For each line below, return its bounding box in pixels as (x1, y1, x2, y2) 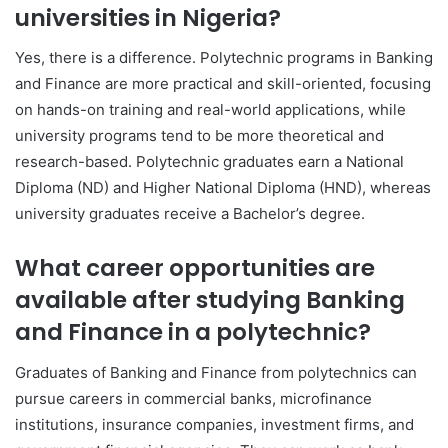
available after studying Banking (15, 284, 405, 317)
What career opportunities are (15, 252, 375, 285)
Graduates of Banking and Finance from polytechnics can (15, 362, 417, 382)
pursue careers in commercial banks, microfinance (15, 388, 372, 408)
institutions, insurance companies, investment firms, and (15, 414, 414, 434)
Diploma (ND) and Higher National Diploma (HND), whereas (15, 178, 431, 198)
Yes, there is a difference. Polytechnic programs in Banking (15, 48, 433, 68)
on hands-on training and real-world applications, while (15, 100, 406, 120)
